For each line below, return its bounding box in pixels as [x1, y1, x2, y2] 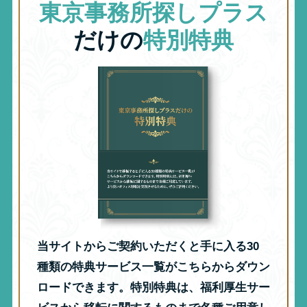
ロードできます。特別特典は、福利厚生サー [36, 280, 270, 294]
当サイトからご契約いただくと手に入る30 [36, 239, 259, 253]
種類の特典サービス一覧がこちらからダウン [36, 260, 270, 273]
